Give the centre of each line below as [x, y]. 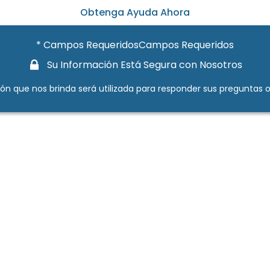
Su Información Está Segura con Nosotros [145, 65]
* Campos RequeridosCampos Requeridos [135, 45]
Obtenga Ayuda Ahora [135, 12]
